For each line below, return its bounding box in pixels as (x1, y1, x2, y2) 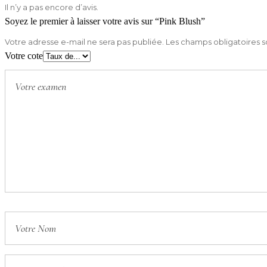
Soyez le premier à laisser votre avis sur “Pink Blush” (5, 16, 205, 27)
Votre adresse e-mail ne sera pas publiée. (5, 37, 164, 47)
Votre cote (5, 51, 43, 61)
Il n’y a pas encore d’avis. (5, 2, 98, 13)
